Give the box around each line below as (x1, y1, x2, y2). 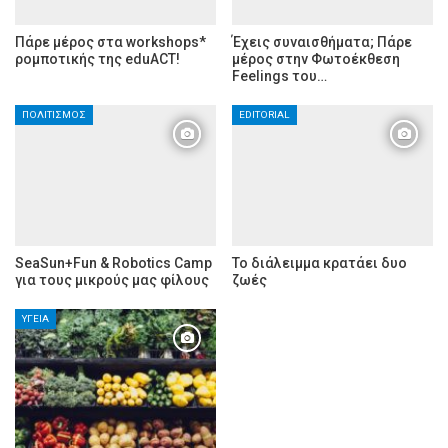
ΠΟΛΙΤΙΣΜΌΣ (22, 109, 86, 121)
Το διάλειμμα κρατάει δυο (232, 254, 407, 271)
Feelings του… (232, 68, 327, 85)
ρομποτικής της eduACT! (15, 51, 180, 68)
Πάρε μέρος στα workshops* (15, 34, 206, 51)
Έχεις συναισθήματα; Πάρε (232, 34, 412, 51)
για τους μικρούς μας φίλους (15, 271, 209, 288)
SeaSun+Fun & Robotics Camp (15, 254, 212, 271)
